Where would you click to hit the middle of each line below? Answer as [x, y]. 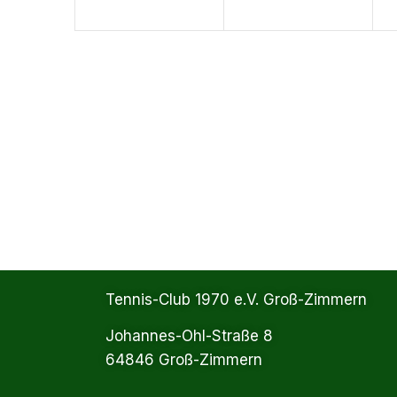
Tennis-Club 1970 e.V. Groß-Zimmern [237, 300]
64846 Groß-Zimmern [184, 360]
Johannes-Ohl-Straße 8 [190, 336]
